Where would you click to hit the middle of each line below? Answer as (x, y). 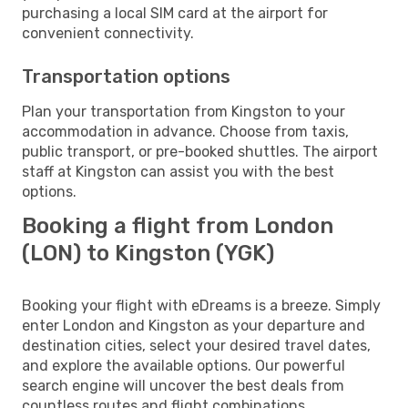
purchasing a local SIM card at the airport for (175, 13)
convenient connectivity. (108, 33)
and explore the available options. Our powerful (184, 365)
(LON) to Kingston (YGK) (148, 253)
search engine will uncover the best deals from (183, 385)
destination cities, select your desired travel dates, (196, 345)
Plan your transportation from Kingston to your (184, 111)
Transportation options (126, 76)
